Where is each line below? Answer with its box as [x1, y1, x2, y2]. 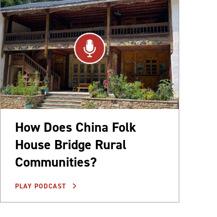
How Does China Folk [15, 118, 136, 137]
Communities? [15, 153, 97, 171]
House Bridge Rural [15, 136, 126, 154]
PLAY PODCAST [15, 182, 69, 191]
